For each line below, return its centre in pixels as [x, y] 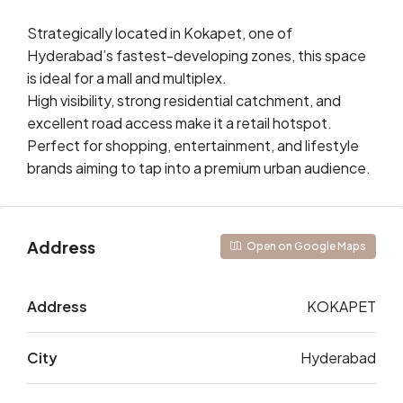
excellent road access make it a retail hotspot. [179, 123]
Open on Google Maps [305, 246]
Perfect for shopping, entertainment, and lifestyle [193, 145]
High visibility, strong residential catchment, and [184, 100]
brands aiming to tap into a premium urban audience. [199, 168]
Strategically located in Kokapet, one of [160, 33]
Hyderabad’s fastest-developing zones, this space [197, 55]
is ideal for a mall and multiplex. [127, 78]
